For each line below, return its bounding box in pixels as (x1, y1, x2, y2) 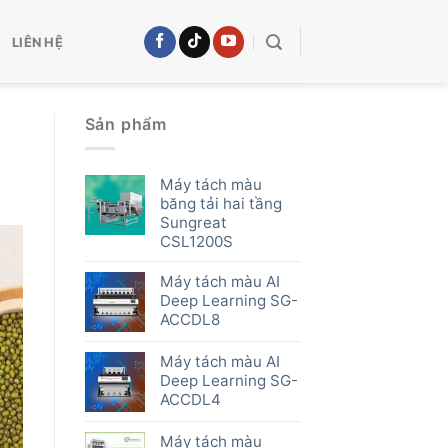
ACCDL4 (159, 390, 221, 410)
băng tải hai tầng (159, 194, 282, 214)
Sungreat (159, 213, 227, 233)
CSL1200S (159, 232, 233, 252)
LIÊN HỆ (12, 33, 63, 50)
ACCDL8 (159, 310, 220, 330)
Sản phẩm (84, 114, 167, 134)
